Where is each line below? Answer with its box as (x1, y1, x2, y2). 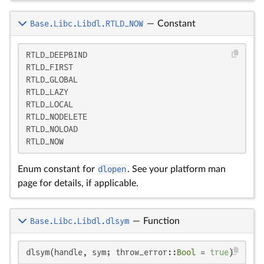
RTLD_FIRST (26, 62, 73, 72)
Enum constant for (18, 164, 97, 174)
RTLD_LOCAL (26, 100, 73, 109)
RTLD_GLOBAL (26, 75, 78, 84)
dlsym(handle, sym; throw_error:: (26, 247, 177, 257)
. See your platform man (127, 164, 226, 174)
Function (143, 216, 180, 226)
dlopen (98, 164, 127, 174)
